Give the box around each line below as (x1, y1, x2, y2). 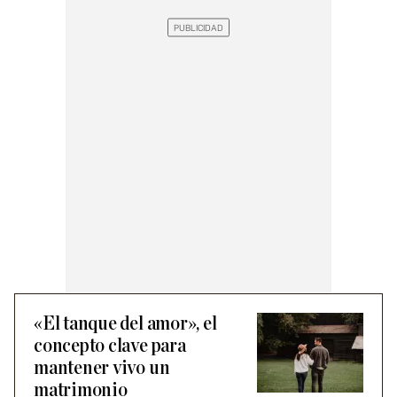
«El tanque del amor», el (34, 314, 217, 334)
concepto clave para (34, 336, 186, 356)
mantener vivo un (34, 358, 170, 378)
